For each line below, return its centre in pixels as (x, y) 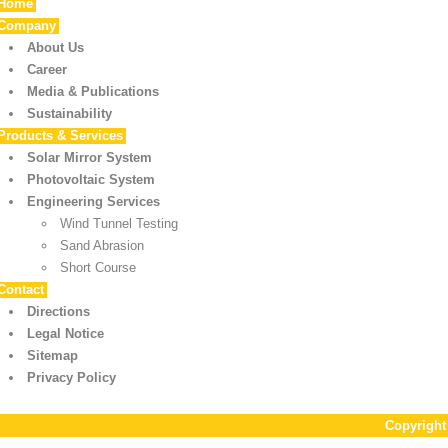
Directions (58, 312)
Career (47, 70)
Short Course (98, 268)
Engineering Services (93, 202)
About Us (55, 48)
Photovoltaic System (91, 180)
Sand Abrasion (102, 246)
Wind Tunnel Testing (119, 224)
